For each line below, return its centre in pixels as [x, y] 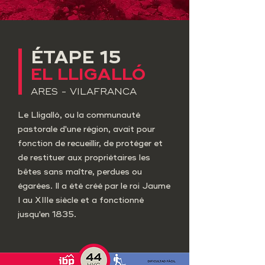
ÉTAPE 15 [76, 57]
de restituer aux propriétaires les [84, 158]
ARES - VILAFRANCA [84, 92]
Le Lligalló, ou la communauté [79, 115]
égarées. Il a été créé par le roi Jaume [94, 186]
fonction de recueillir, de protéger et [90, 143]
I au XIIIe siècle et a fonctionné [81, 200]
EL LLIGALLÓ [88, 75]
